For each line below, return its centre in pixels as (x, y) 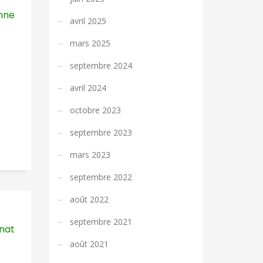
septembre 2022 (101, 177)
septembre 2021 (101, 222)
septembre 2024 (101, 65)
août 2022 (89, 199)
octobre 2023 (95, 110)
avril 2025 (88, 21)
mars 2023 (90, 155)
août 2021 (89, 244)
